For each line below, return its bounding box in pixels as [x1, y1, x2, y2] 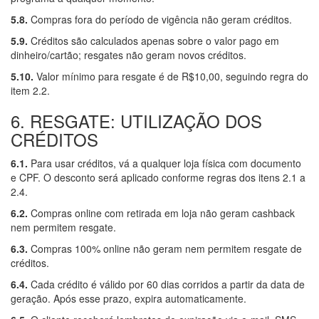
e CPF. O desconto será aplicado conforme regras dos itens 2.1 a [11, 169, 305, 184]
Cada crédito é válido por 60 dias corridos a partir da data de [28, 276, 305, 291]
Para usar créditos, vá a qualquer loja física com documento [28, 155, 301, 170]
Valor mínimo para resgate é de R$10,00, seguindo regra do [33, 68, 308, 83]
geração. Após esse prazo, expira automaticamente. [11, 291, 246, 305]
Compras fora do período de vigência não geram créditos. [28, 11, 292, 26]
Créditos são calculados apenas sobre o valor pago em [28, 33, 279, 48]
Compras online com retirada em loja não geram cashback [28, 205, 295, 220]
